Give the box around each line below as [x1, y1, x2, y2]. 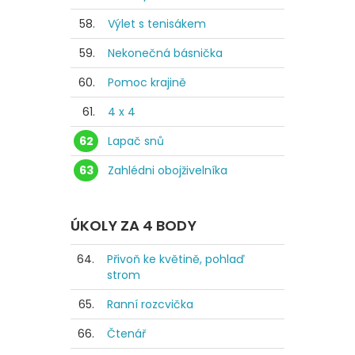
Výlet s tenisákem [108, 15, 206, 32]
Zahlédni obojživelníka [108, 162, 227, 178]
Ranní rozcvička [107, 296, 193, 313]
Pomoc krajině [108, 74, 186, 90]
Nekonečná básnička [108, 44, 223, 61]
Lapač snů [108, 132, 164, 149]
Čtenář [107, 326, 146, 342]
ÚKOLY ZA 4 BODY [71, 216, 197, 236]
